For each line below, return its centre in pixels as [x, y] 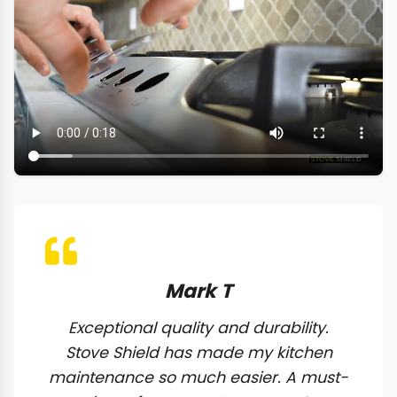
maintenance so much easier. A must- [198, 377]
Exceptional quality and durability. [198, 327]
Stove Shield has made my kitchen [198, 352]
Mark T [198, 291]
